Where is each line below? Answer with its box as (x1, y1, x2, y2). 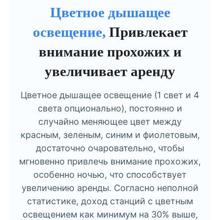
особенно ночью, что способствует (33, 169, 187, 180)
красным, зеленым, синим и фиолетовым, (20, 130, 200, 140)
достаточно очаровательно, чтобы (36, 143, 184, 154)
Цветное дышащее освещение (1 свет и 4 (21, 90, 199, 101)
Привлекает (109, 24, 188, 40)
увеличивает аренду (45, 63, 175, 79)
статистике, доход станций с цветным (27, 196, 193, 207)
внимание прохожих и (38, 43, 182, 59)
